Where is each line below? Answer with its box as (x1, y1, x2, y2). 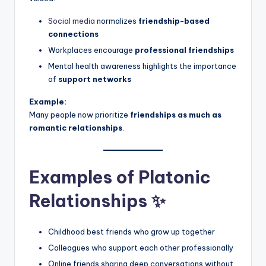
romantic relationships (29, 122, 122, 132)
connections (48, 28, 99, 39)
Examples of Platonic (29, 166, 211, 189)
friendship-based (138, 15, 210, 26)
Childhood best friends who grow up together (48, 227, 215, 237)
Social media (48, 15, 95, 26)
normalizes (95, 15, 138, 26)
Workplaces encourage (48, 45, 135, 55)
